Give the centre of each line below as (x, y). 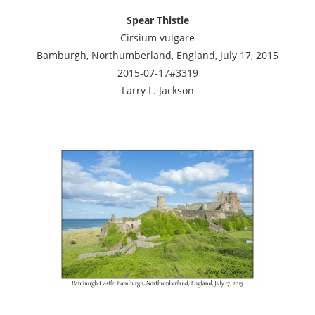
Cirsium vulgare (157, 37)
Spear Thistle (157, 20)
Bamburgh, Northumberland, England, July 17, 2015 (157, 55)
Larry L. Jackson (157, 90)
